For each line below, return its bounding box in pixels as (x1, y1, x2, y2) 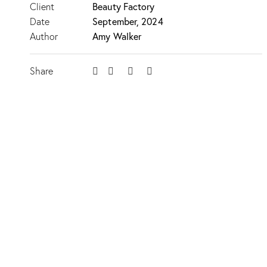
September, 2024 (92, 15, 163, 27)
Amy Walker (92, 30, 142, 42)
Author (29, 30, 58, 42)
